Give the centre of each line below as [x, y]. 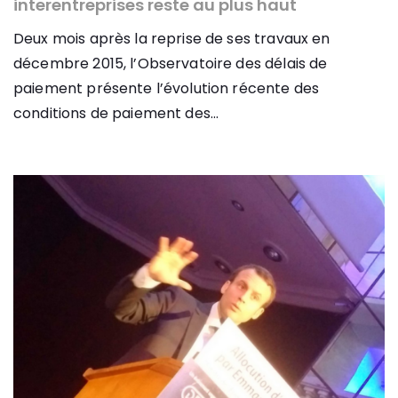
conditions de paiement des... [116, 114]
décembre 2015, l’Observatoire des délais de [171, 64]
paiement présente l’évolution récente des [167, 89]
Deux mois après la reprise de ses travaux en [172, 39]
